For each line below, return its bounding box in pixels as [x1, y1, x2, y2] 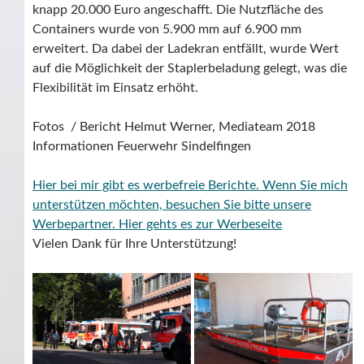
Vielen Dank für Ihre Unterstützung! [32, 237, 236, 251]
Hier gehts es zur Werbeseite [119, 218, 282, 232]
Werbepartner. [32, 218, 119, 232]
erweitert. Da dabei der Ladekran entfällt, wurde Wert [32, 42, 339, 56]
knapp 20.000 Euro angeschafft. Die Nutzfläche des [32, 3, 323, 17]
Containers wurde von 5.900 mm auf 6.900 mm [32, 23, 301, 37]
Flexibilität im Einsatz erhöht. [32, 81, 198, 95]
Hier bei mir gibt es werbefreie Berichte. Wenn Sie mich [32, 179, 348, 193]
